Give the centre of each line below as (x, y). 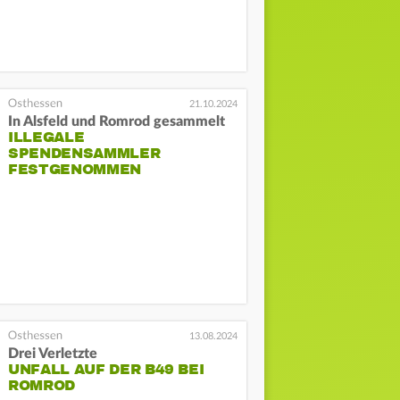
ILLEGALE (46, 138)
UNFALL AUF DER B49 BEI (106, 370)
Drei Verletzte (53, 354)
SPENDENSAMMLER (84, 154)
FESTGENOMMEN (75, 170)
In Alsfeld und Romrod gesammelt (117, 122)
